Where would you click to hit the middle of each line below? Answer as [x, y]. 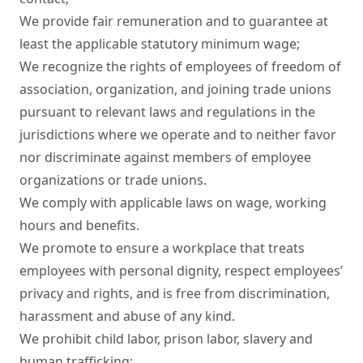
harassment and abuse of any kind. [127, 316]
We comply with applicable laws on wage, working [173, 203]
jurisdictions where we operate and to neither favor [178, 135]
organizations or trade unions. [113, 180]
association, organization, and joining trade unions [175, 89]
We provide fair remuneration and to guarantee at [174, 21]
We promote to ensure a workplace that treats [162, 248]
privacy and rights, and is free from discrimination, [175, 293]
